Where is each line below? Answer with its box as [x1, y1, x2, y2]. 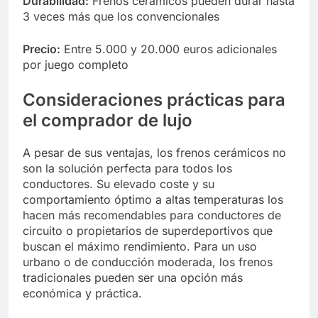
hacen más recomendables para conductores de [23, 207, 281, 222]
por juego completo [23, 57, 128, 72]
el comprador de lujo [23, 109, 192, 131]
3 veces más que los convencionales [23, 9, 219, 23]
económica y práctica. [23, 285, 142, 300]
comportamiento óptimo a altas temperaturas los [23, 192, 283, 207]
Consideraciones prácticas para [23, 89, 285, 110]
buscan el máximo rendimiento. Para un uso [23, 238, 257, 253]
